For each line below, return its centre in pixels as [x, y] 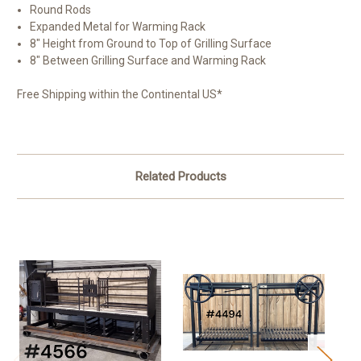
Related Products [180, 177]
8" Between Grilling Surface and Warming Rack [148, 61]
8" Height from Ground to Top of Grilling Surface [151, 44]
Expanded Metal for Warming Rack [118, 27]
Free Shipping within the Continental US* [120, 95]
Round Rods [61, 10]
